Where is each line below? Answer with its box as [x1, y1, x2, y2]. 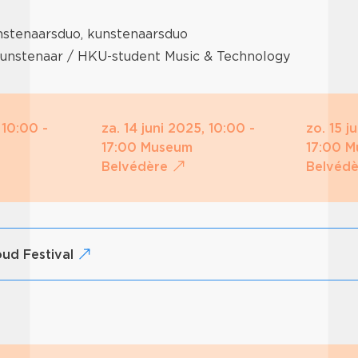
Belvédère [101, 159, 172, 175]
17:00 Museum [101, 140, 193, 156]
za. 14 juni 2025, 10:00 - [101, 121, 255, 137]
